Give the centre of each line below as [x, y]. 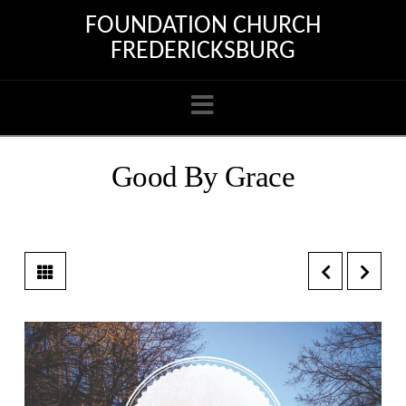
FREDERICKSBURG [203, 52]
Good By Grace [203, 176]
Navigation [268, 104]
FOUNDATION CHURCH [203, 26]
